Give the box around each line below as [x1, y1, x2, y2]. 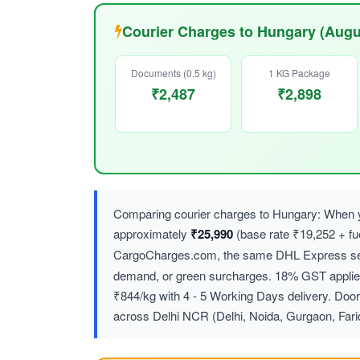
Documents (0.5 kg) [130, 65, 216, 80]
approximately [113, 224, 190, 242]
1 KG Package [268, 65, 330, 80]
